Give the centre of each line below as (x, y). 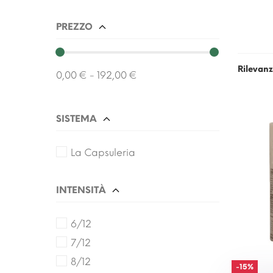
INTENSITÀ (81, 190)
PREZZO (74, 27)
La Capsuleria (103, 153)
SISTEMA (76, 119)
